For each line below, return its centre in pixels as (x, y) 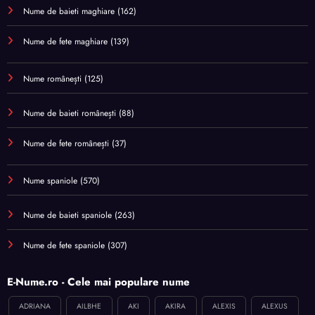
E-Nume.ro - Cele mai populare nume (98, 282)
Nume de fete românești (66, 143)
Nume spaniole (50, 180)
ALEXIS (224, 307)
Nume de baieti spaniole (67, 215)
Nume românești (52, 78)
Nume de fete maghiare (65, 41)
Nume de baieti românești (70, 113)
